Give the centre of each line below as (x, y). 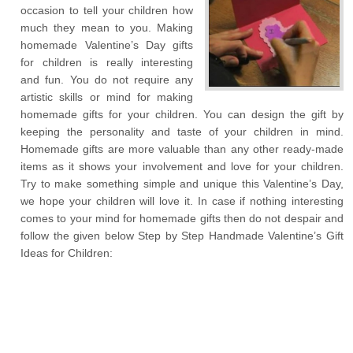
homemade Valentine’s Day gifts (107, 45)
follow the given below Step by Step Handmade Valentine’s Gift (182, 236)
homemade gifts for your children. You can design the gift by (182, 114)
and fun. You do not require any (107, 80)
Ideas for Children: (67, 253)
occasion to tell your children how (107, 10)
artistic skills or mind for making (107, 97)
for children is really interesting (107, 62)
